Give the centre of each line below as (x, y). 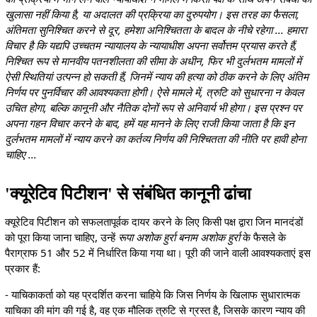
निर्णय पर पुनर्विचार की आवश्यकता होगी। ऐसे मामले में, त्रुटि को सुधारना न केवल (154, 92)
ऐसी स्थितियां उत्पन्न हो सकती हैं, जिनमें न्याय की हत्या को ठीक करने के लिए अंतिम (156, 77)
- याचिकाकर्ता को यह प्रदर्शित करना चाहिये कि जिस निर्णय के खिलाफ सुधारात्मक (152, 294)
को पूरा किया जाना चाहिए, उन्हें (61, 237)
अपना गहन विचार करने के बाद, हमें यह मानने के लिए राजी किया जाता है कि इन (149, 123)
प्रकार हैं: (22, 268)
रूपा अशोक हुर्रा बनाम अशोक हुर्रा (179, 237)
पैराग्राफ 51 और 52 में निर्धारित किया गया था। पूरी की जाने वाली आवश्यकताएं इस (157, 252)
